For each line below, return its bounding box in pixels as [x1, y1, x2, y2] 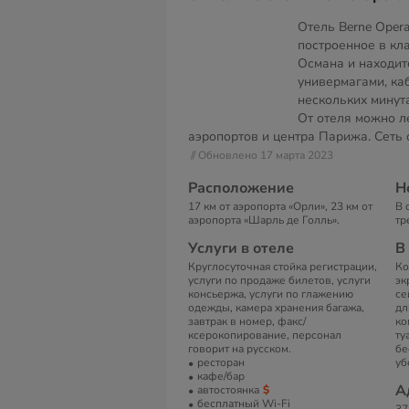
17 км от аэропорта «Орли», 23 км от [188, 199, 372, 214]
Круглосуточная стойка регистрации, [188, 259, 377, 274]
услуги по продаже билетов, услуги [188, 273, 371, 288]
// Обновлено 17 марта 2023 [191, 148, 333, 163]
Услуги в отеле [188, 238, 294, 258]
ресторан [197, 355, 245, 370]
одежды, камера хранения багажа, [188, 300, 364, 315]
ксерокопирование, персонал [188, 328, 341, 342]
